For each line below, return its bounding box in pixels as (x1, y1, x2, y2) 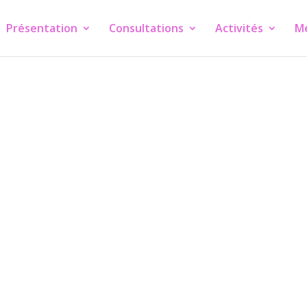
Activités (214, 21, 263, 36)
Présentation (5, 21, 77, 36)
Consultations (108, 21, 184, 36)
